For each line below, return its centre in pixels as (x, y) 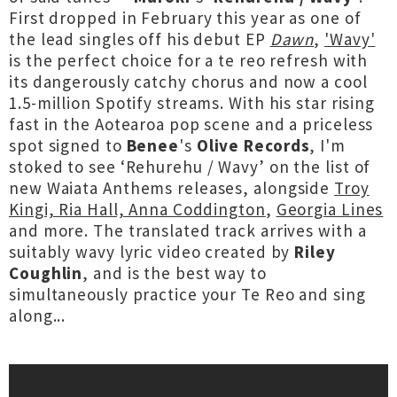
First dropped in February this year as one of (185, 18)
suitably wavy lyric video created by (152, 252)
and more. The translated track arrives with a (188, 230)
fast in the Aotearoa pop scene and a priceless (191, 124)
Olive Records (253, 145)
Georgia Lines (330, 209)
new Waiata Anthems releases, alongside (172, 188)
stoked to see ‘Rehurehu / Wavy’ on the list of (190, 167)
